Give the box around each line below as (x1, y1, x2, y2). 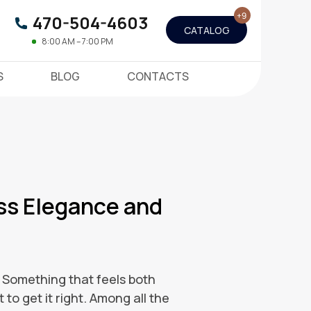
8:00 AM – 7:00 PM (42, 35, 113, 47)
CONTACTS (127, 69, 189, 84)
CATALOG (183, 23, 230, 37)
